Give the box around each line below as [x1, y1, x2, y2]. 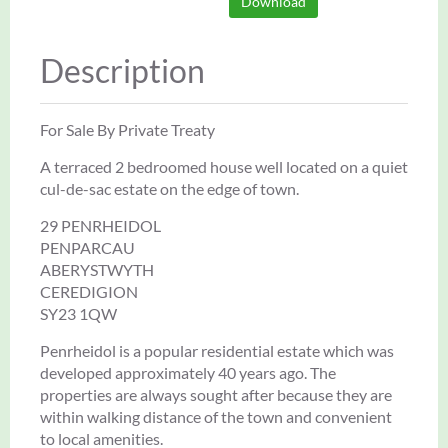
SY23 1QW [40, 303, 117, 323]
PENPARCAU [40, 237, 135, 257]
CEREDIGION [40, 281, 138, 301]
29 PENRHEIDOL [40, 215, 161, 235]
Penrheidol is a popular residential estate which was [40, 340, 394, 360]
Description [40, 50, 205, 90]
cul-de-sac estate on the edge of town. [40, 178, 299, 198]
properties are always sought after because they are [40, 384, 392, 404]
